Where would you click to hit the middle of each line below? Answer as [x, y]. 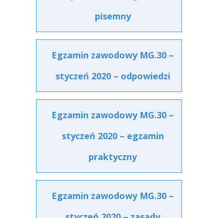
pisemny [113, 16]
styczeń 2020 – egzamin [113, 136]
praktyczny [113, 157]
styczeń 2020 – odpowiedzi [113, 76]
